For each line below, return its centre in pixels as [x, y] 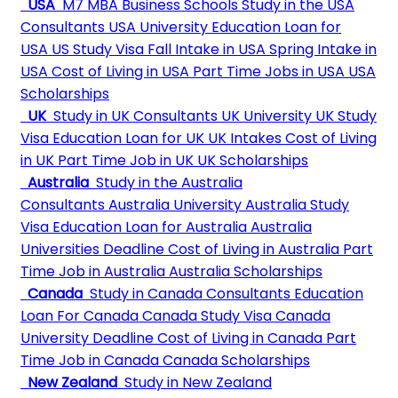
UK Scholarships [251, 160]
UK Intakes [243, 138]
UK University [265, 116]
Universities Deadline [92, 249]
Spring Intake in [321, 49]
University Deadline [87, 338]
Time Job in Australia [93, 271]
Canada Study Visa [205, 316]
